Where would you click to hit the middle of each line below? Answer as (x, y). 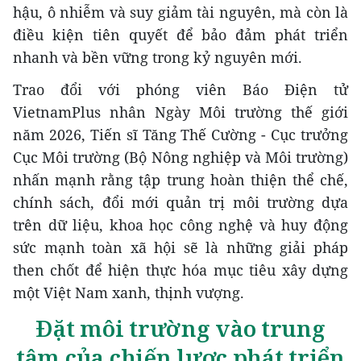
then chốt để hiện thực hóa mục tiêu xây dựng (180, 270)
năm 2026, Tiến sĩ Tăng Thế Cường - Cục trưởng (180, 134)
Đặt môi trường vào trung (180, 328)
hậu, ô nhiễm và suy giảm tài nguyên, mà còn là (180, 12)
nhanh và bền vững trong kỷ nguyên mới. (158, 57)
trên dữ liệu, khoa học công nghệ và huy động (180, 224)
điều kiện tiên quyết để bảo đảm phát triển (180, 34)
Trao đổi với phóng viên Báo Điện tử (180, 89)
